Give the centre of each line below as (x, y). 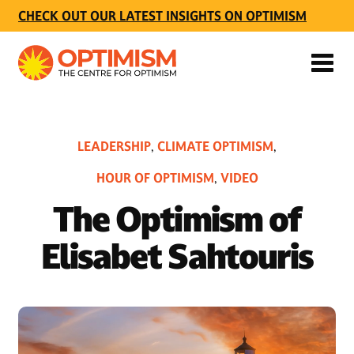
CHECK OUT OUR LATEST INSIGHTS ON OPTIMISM (162, 16)
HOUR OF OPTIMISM (155, 178)
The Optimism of (177, 219)
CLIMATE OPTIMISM (215, 146)
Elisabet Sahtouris (177, 256)
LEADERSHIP (114, 146)
